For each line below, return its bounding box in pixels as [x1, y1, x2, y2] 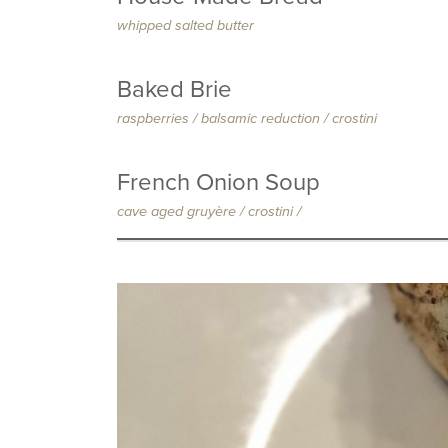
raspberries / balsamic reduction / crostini [117, 110, 377, 127]
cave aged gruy [117, 203, 215, 220]
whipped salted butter [117, 17, 254, 34]
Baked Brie [117, 75, 232, 104]
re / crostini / [223, 203, 301, 220]
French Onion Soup [117, 168, 320, 197]
